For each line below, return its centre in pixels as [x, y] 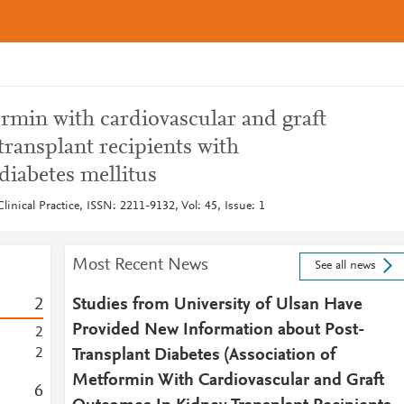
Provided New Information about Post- [218, 330]
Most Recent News [140, 265]
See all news [345, 266]
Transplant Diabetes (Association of [204, 355]
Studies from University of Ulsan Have [217, 305]
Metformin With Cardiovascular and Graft [228, 381]
